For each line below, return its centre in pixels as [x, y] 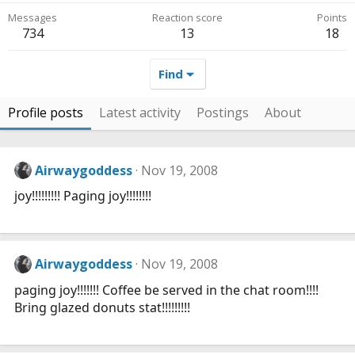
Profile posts [46, 113]
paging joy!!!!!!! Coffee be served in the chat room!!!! [166, 290]
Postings [223, 113]
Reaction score [187, 17]
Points [332, 17]
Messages [32, 17]
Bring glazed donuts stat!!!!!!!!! [102, 307]
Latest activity [140, 113]
